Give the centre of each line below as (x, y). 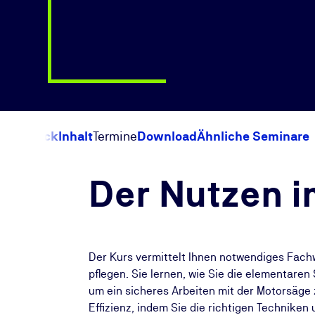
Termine (115, 136)
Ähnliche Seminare (253, 136)
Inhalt (76, 136)
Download (167, 136)
